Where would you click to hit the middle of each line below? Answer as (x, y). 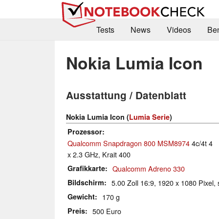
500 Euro (107, 211)
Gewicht (81, 197)
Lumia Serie (149, 117)
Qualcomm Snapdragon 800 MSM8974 (129, 143)
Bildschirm (86, 183)
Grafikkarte (86, 168)
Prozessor (85, 132)
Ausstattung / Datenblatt (126, 95)
